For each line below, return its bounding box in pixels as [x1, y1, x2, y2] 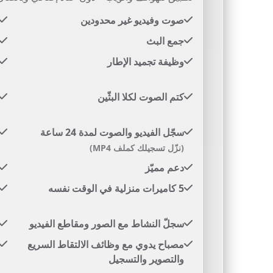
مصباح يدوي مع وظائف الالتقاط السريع [27, 238, 184, 251]
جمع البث [146, 34, 184, 48]
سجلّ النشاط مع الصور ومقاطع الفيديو [29, 217, 184, 230]
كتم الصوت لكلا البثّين [97, 90, 184, 104]
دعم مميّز [145, 161, 184, 174]
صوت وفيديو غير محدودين [80, 13, 184, 27]
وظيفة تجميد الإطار [107, 55, 184, 68]
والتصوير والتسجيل [108, 252, 184, 266]
